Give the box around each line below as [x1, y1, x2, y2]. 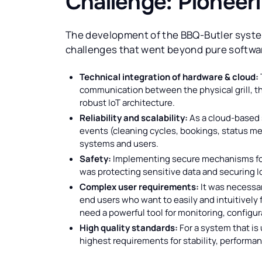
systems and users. [80, 137, 158, 150]
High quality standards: [80, 222, 178, 235]
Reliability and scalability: [80, 112, 188, 125]
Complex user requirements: [80, 181, 199, 194]
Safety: [80, 153, 111, 166]
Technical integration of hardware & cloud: [80, 71, 258, 84]
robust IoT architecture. [80, 96, 175, 109]
